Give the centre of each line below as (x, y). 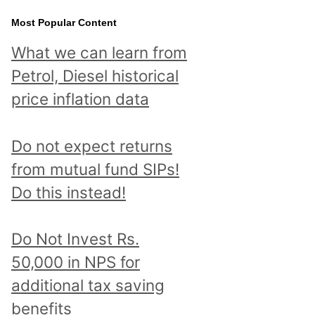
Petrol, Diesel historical (95, 75)
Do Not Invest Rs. (75, 239)
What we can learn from (99, 52)
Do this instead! (69, 192)
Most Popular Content (64, 22)
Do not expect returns (92, 146)
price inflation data (80, 98)
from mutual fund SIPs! (95, 169)
